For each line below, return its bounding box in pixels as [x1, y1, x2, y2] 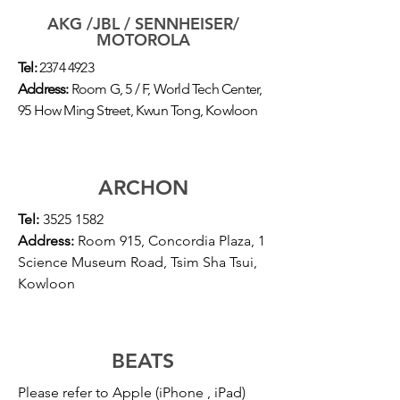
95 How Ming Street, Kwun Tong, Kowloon [18, 102, 258, 119]
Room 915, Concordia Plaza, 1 [74, 232, 265, 249]
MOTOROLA [96, 29, 190, 50]
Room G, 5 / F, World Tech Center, [68, 80, 262, 97]
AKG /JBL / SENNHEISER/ [46, 13, 239, 34]
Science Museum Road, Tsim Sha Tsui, [18, 254, 257, 271]
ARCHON [97, 175, 188, 200]
